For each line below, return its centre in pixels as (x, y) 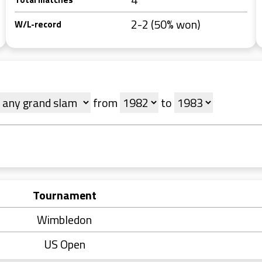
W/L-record (38, 24)
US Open (64, 244)
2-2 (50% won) (166, 24)
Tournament (64, 195)
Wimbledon (64, 220)
